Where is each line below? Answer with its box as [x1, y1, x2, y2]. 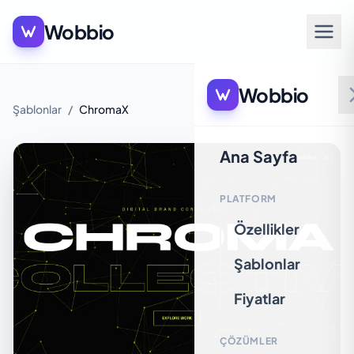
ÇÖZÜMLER [220, 335, 278, 347]
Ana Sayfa [220, 146, 298, 166]
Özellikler [234, 220, 299, 238]
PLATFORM [220, 193, 277, 205]
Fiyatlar [234, 289, 285, 307]
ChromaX [79, 102, 129, 116]
